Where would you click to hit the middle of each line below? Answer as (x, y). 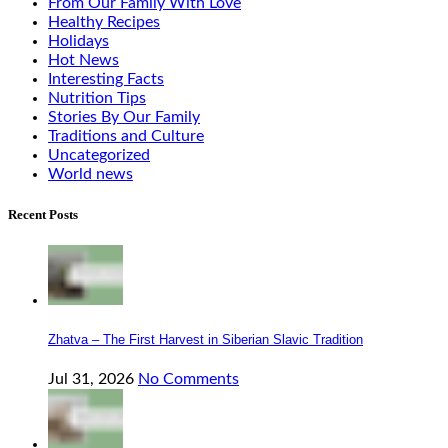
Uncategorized (99, 155)
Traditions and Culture (126, 136)
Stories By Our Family (124, 117)
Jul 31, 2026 (91, 379)
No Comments (188, 379)
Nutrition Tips (97, 98)
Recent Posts (43, 214)
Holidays (78, 41)
